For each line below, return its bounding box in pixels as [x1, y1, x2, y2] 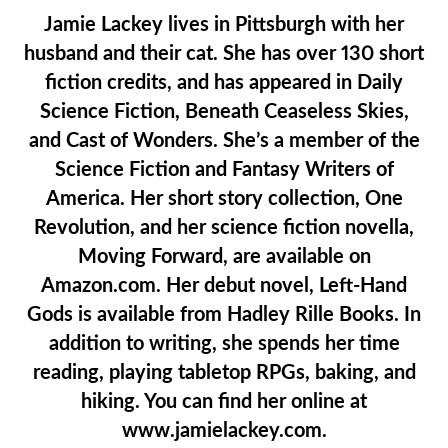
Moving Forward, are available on [77, 246, 371, 267]
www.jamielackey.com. [121, 420, 327, 441]
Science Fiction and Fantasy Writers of [54, 159, 394, 180]
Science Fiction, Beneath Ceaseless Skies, [39, 101, 409, 122]
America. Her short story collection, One [45, 188, 403, 209]
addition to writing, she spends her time [48, 333, 400, 354]
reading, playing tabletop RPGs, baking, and [32, 362, 416, 383]
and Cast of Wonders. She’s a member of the [28, 130, 420, 151]
